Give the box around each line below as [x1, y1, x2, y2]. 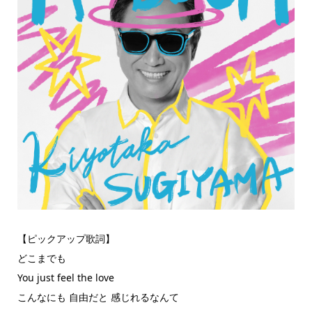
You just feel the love [17, 271, 114, 285]
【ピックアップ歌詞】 [17, 232, 115, 246]
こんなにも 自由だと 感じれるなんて [17, 290, 179, 304]
